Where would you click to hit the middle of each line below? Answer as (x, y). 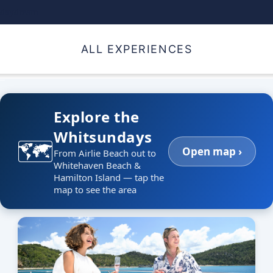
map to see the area (95, 190)
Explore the (97, 117)
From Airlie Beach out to (105, 153)
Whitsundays (103, 137)
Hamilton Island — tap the (109, 177)
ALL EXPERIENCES (136, 49)
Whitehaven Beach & (97, 165)
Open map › (212, 151)
